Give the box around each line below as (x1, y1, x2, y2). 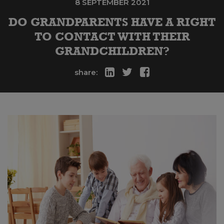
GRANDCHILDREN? (54, 44, 169, 57)
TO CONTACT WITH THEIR (34, 30, 190, 43)
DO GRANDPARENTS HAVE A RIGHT (8, 15, 216, 28)
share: (74, 67, 97, 77)
